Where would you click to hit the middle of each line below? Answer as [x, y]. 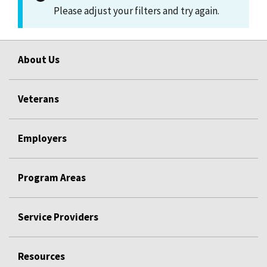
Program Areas [52, 177]
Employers [42, 138]
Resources [41, 256]
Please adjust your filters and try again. [136, 10]
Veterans [38, 99]
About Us [39, 59]
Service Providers [58, 217]
